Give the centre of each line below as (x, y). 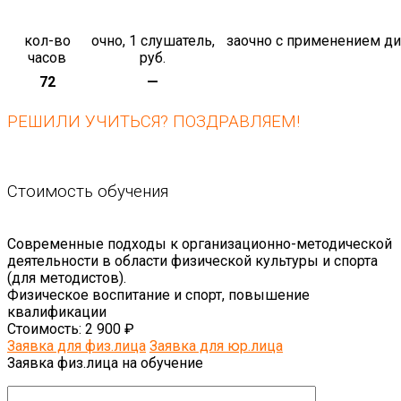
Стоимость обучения (88, 192)
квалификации (57, 311)
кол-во (47, 40)
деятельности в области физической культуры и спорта (192, 260)
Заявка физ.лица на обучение (105, 363)
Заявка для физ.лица (77, 346)
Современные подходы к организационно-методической (200, 243)
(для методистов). (67, 277)
